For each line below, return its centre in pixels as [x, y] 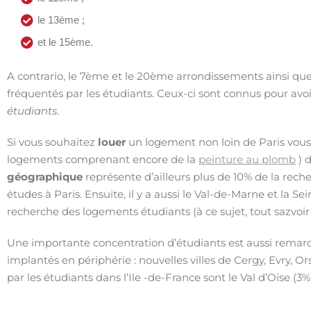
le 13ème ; [61, 20]
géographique [45, 177]
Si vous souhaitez [52, 142]
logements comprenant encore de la [103, 159]
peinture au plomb [247, 159]
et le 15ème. [65, 42]
